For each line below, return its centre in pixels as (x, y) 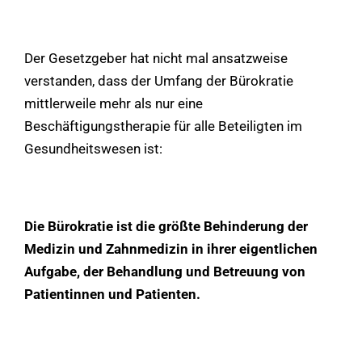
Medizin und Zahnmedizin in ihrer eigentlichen (171, 248)
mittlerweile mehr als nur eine (114, 103)
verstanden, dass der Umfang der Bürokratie (159, 80)
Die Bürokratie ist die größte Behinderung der (166, 226)
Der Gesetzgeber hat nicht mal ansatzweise (156, 58)
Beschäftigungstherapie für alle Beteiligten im (163, 126)
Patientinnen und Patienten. (112, 294)
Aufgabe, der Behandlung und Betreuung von (165, 271)
